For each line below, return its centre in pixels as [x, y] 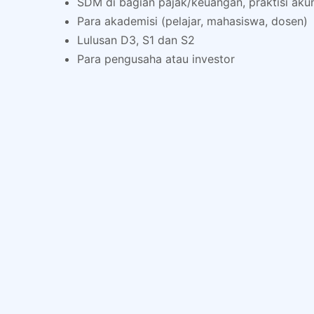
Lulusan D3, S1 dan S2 [136, 40]
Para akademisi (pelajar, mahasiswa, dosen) [192, 21]
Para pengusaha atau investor [156, 59]
